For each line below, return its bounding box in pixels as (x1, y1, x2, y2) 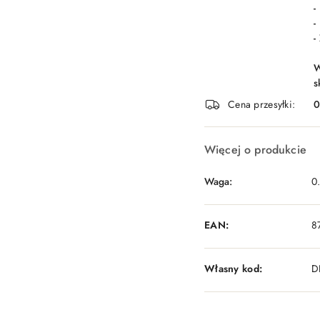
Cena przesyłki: (228, 96, 296, 111)
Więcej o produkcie (204, 141, 306, 158)
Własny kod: (204, 261, 263, 276)
